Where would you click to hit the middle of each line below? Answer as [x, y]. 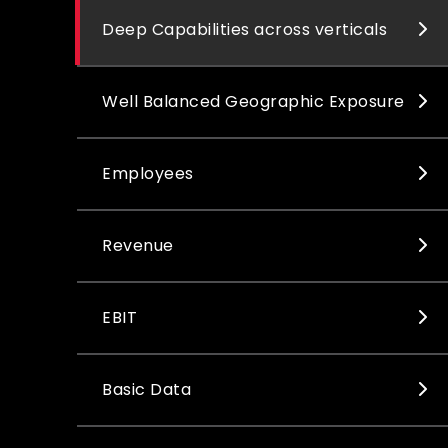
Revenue [138, 245]
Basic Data [146, 389]
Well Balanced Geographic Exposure [253, 101]
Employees [148, 173]
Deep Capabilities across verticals [244, 29]
